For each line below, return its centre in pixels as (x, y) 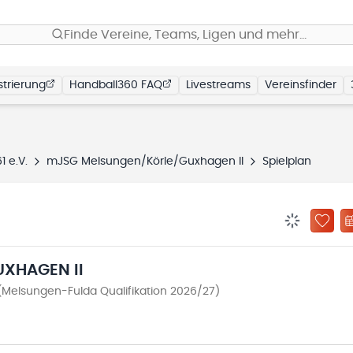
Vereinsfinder (301, 85)
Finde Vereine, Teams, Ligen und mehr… (185, 35)
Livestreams (218, 85)
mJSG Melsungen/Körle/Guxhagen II (145, 162)
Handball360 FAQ (116, 85)
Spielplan (287, 162)
